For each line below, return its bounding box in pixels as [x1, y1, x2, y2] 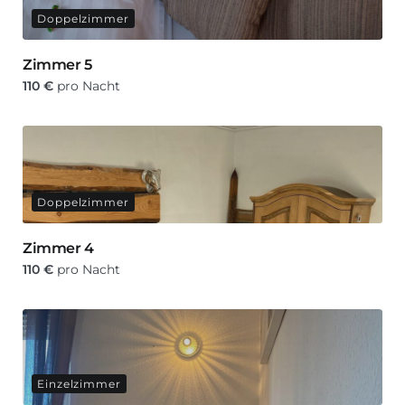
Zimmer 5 [23, 56, 92, 74]
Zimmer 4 [23, 240, 94, 258]
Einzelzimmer [37, 377, 121, 391]
